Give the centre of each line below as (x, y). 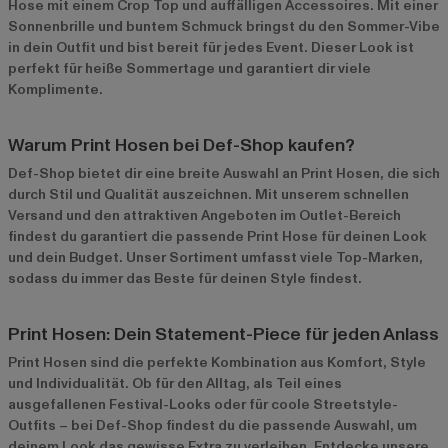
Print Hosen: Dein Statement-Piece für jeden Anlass (223, 334)
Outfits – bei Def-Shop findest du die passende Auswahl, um (212, 425)
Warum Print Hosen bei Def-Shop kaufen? (181, 145)
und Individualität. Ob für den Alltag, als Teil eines (175, 383)
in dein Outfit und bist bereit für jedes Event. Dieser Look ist (211, 47)
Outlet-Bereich (350, 215)
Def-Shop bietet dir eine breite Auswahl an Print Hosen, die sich (224, 173)
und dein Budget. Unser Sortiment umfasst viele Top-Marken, (215, 257)
